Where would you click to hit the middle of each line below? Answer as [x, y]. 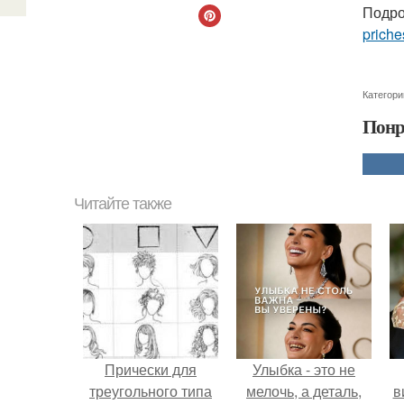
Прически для [151, 369]
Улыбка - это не [304, 369]
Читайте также [123, 204]
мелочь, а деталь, [304, 391]
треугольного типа [151, 391]
